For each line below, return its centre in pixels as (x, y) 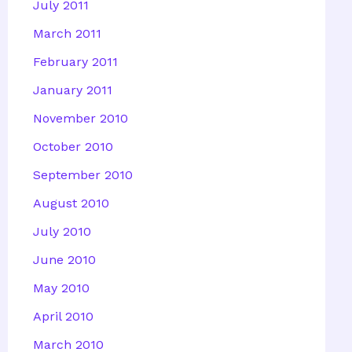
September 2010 (83, 174)
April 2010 (63, 316)
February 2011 (75, 61)
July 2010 (62, 231)
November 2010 (81, 118)
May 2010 (61, 288)
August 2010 (71, 203)
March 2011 (67, 33)
